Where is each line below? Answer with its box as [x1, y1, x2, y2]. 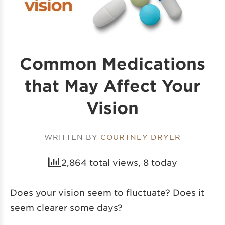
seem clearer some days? [10, 202, 123, 213]
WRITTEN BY [44, 132, 100, 142]
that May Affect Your [25, 76, 200, 95]
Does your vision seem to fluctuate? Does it [10, 187, 204, 198]
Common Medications [20, 54, 205, 73]
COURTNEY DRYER [100, 132, 181, 142]
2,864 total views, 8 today [61, 157, 177, 168]
